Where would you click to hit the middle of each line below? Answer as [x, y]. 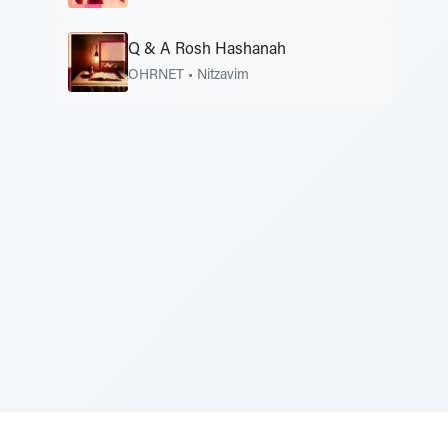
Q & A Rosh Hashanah [207, 49]
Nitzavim [223, 75]
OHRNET [156, 75]
